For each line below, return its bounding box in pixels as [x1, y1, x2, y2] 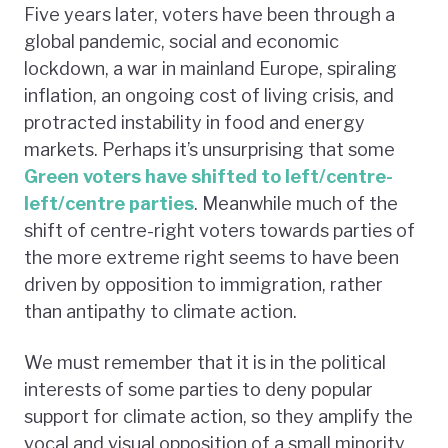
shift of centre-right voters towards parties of [24, 219, 415, 241]
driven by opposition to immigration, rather [24, 273, 383, 295]
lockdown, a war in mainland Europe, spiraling [24, 57, 397, 79]
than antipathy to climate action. [24, 300, 297, 322]
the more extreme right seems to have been [24, 246, 399, 268]
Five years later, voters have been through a [24, 3, 395, 25]
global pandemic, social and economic [24, 30, 339, 52]
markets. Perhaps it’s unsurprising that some [24, 138, 395, 160]
